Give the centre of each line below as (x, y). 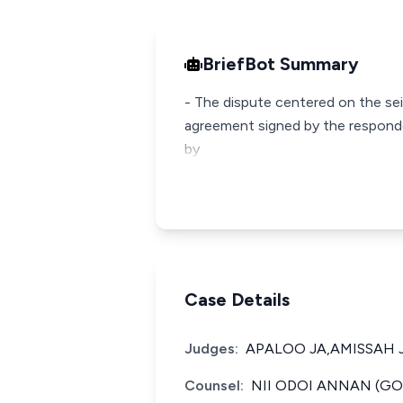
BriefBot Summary (281, 64)
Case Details (237, 300)
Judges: (211, 349)
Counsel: (214, 385)
